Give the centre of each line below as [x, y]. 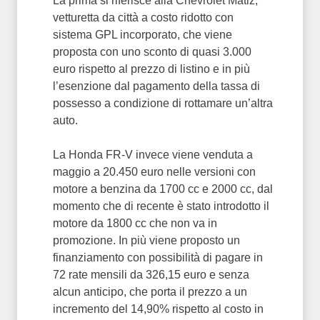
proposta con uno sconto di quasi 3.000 [152, 52]
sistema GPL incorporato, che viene [142, 35]
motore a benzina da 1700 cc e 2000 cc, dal [163, 189]
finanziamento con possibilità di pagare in [158, 257]
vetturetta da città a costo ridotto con [143, 17]
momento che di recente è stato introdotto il [161, 206]
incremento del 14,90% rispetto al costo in [158, 309]
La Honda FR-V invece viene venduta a [153, 155]
